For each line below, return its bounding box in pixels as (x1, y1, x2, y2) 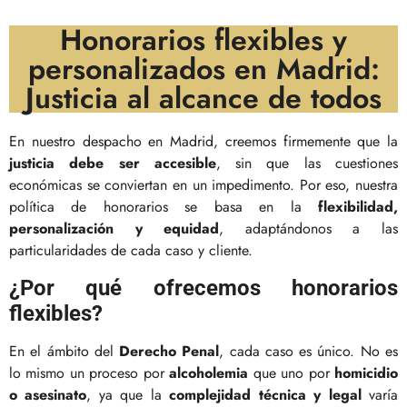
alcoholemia (169, 362, 249, 383)
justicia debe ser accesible (9, 153, 216, 174)
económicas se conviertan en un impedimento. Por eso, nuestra (9, 174, 398, 196)
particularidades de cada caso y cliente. (9, 240, 253, 262)
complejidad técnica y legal (169, 383, 362, 405)
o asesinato (9, 383, 87, 405)
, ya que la (86, 383, 170, 405)
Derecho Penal (119, 340, 220, 362)
